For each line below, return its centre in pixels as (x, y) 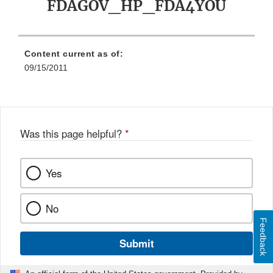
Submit (136, 243)
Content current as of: (74, 54)
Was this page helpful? (73, 134)
